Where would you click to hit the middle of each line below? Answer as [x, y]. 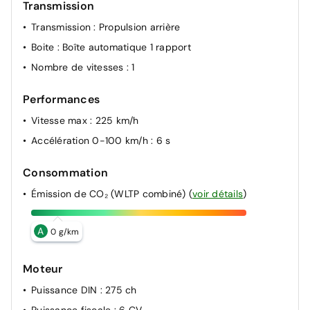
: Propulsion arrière [137, 27]
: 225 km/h [115, 120]
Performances [61, 99]
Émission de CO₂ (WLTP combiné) [110, 193]
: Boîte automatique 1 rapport [124, 47]
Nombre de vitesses [79, 67]
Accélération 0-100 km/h [91, 140]
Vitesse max [61, 120]
